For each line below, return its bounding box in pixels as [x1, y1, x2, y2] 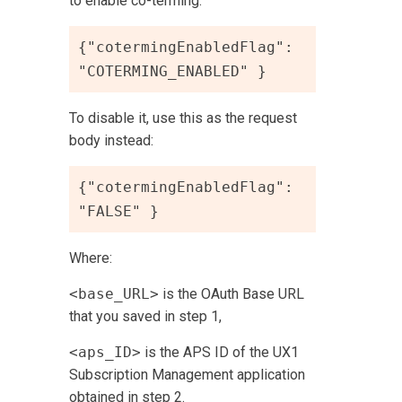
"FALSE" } [78, 202, 160, 220]
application [233, 365, 306, 383]
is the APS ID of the [141, 343, 274, 361]
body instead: [69, 131, 154, 149]
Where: [69, 249, 113, 267]
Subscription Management [69, 365, 234, 383]
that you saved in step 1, [69, 307, 223, 325]
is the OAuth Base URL [159, 284, 305, 302]
